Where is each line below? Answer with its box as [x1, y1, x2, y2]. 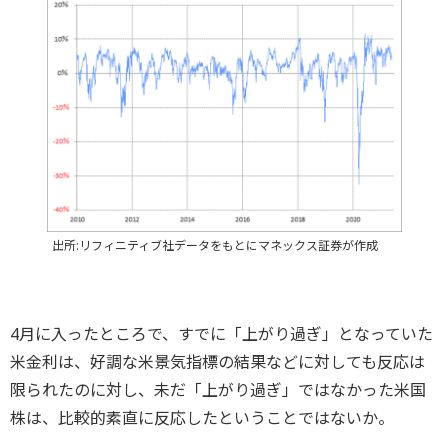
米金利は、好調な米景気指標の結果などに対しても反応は [10, 350, 425, 373]
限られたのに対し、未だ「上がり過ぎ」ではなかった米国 [10, 378, 426, 401]
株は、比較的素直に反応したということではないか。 [10, 406, 394, 429]
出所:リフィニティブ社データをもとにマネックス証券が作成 [51, 236, 378, 254]
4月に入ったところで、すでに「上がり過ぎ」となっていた [10, 322, 433, 345]
